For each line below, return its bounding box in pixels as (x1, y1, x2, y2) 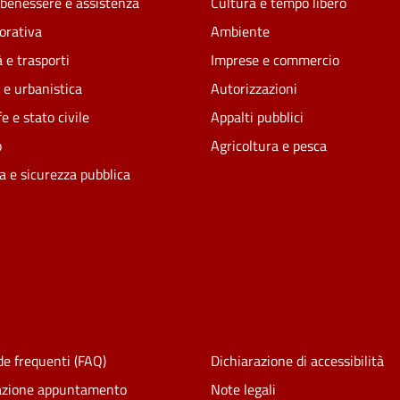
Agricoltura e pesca (211, 134, 327, 156)
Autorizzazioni (211, 77, 297, 99)
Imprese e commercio (211, 48, 339, 71)
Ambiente (211, 20, 270, 42)
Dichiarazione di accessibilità (210, 349, 384, 371)
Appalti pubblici (211, 105, 304, 128)
